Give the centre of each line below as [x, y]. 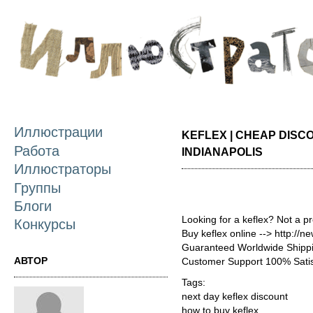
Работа [37, 151]
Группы [37, 188]
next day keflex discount [235, 297]
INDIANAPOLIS [222, 152]
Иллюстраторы [63, 169]
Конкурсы [45, 225]
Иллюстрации [58, 132]
